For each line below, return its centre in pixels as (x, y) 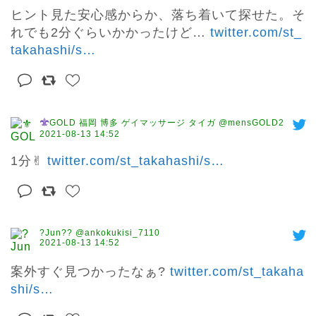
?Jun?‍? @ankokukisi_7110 (100, 233)
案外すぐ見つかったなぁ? (90, 272)
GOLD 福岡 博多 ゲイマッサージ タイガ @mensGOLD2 (166, 123)
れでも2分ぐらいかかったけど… (110, 33)
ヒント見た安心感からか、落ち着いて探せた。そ (158, 15)
